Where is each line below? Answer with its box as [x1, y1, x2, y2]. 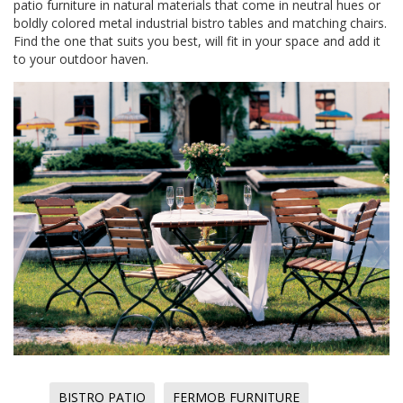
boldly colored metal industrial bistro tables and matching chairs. [13, 14, 387, 31]
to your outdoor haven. [13, 50, 148, 67]
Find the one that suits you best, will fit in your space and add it [13, 32, 381, 49]
